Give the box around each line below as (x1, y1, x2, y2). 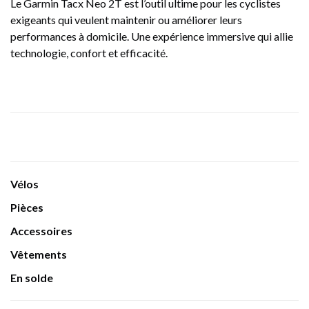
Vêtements (10, 247, 67, 261)
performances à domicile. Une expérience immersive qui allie (10, 29, 293, 43)
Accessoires (10, 223, 72, 237)
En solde (10, 270, 53, 284)
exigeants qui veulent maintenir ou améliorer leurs (10, 12, 242, 26)
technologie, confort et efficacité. (10, 46, 168, 59)
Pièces (10, 200, 43, 214)
